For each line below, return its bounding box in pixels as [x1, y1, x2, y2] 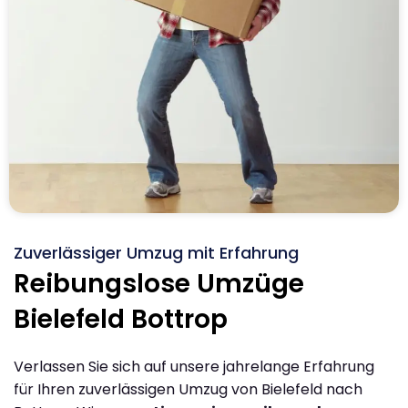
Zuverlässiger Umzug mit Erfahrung [14, 240, 299, 264]
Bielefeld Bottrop [14, 301, 228, 337]
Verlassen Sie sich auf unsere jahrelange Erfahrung [14, 355, 374, 377]
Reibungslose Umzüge [14, 265, 304, 301]
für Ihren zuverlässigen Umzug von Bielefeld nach [14, 378, 362, 400]
